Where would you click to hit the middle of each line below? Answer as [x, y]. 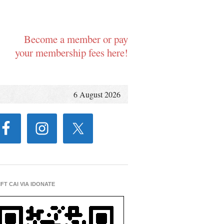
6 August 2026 [97, 94]
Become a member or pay [76, 39]
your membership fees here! [71, 52]
